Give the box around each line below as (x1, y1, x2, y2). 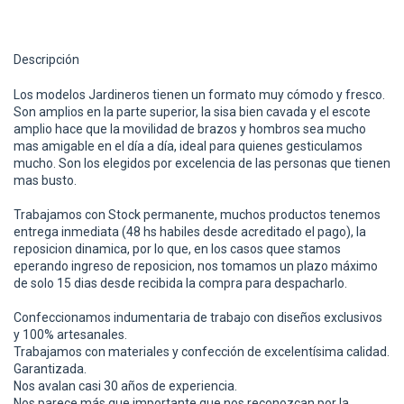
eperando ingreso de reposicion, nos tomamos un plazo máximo (14, 258, 378, 273)
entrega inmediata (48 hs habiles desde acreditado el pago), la (14, 224, 366, 239)
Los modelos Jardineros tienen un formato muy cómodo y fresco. (14, 87, 385, 102)
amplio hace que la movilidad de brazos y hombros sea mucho (14, 121, 366, 136)
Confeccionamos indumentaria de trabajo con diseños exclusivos (14, 309, 382, 325)
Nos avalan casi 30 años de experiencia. (14, 378, 237, 393)
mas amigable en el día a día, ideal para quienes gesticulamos (14, 138, 363, 153)
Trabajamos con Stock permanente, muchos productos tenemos (14, 207, 381, 222)
